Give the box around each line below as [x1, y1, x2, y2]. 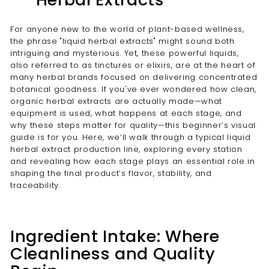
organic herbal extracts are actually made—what [10, 95, 222, 107]
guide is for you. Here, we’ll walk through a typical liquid [10, 131, 251, 143]
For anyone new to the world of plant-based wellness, [10, 23, 244, 35]
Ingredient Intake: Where [10, 225, 220, 247]
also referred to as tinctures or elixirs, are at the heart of [10, 59, 256, 71]
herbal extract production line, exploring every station [10, 144, 243, 155]
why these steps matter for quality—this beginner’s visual [10, 119, 256, 131]
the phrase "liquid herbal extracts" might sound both [10, 35, 235, 47]
